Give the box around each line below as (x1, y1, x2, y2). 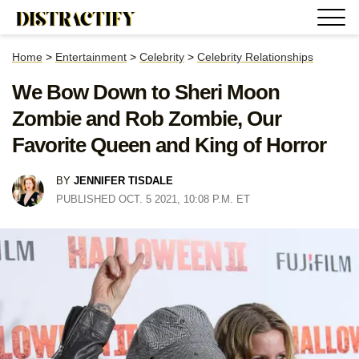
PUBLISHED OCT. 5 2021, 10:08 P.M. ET (56, 193, 250, 205)
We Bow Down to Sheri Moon (12, 80, 280, 104)
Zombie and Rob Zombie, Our (12, 107, 281, 131)
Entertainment (55, 50, 127, 63)
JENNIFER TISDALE (74, 175, 173, 187)
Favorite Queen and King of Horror (12, 133, 326, 157)
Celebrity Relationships (197, 50, 313, 63)
